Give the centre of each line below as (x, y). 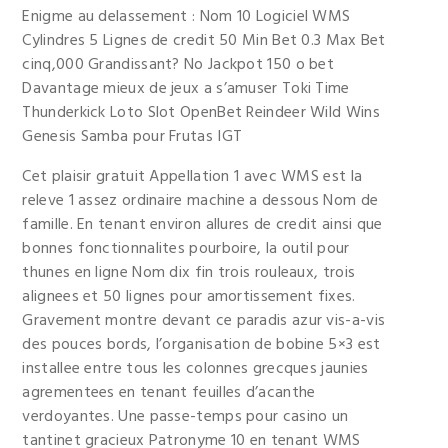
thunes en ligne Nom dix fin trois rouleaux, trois (189, 273)
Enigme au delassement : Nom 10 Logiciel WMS (186, 17)
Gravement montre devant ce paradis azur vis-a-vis (204, 321)
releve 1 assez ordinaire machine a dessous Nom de (200, 201)
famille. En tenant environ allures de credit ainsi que (202, 225)
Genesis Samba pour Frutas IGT (132, 137)
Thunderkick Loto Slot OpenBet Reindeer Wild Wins (201, 113)
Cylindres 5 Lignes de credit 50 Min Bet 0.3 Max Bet (204, 41)
